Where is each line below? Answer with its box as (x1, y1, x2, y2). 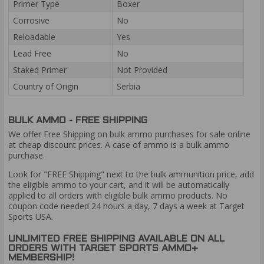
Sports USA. (8, 211, 53, 223)
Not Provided (117, 64, 167, 76)
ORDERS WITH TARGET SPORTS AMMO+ (8, 243, 198, 253)
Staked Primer (13, 64, 67, 76)
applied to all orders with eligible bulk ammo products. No (8, 190, 227, 202)
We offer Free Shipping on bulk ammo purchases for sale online (8, 128, 250, 140)
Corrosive (13, 15, 49, 27)
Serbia (117, 81, 140, 93)
